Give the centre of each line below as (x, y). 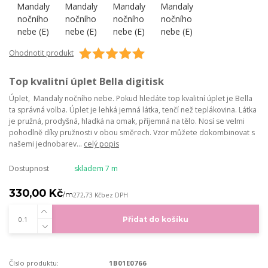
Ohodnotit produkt (41, 53)
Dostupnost (29, 168)
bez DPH (115, 195)
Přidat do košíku (155, 219)
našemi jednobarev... (46, 144)
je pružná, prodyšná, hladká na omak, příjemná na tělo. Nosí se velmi (127, 121)
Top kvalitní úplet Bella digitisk (86, 81)
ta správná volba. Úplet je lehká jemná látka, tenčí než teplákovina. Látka (133, 109)
